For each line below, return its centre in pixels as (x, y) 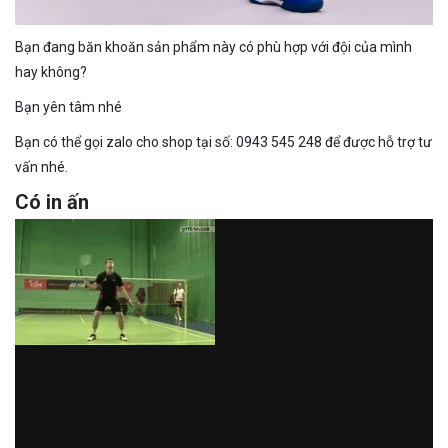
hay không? (51, 71)
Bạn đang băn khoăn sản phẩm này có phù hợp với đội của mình (213, 46)
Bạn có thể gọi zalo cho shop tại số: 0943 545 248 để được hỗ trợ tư (223, 141)
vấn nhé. (41, 166)
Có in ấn (52, 201)
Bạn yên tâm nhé (68, 106)
